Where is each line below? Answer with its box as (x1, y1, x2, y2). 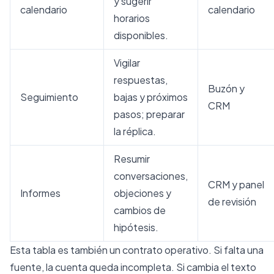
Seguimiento (20, 90, 78, 103)
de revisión (208, 194, 256, 208)
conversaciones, (114, 169, 188, 182)
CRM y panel (208, 177, 264, 191)
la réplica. (114, 124, 156, 138)
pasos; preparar (114, 107, 185, 120)
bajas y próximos (114, 90, 188, 103)
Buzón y (208, 81, 245, 95)
